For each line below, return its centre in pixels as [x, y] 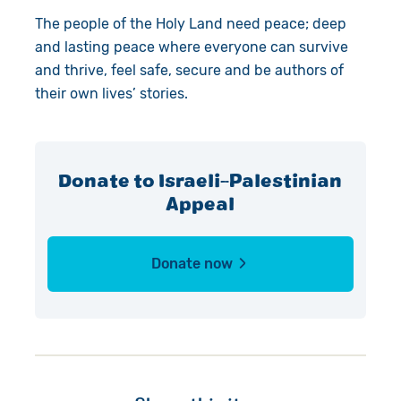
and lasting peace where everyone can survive [191, 47]
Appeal [200, 203]
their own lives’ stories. [113, 93]
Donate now [192, 263]
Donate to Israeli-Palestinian [200, 179]
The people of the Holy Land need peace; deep [190, 23]
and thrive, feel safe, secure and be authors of [189, 70]
